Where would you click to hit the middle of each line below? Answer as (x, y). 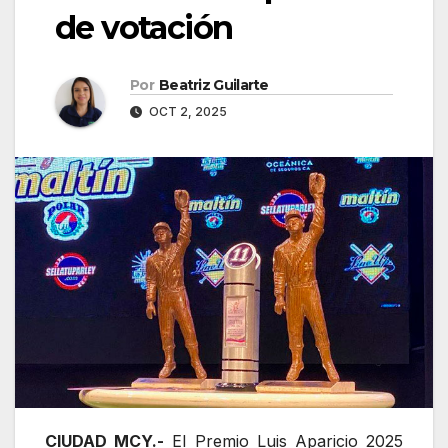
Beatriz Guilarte (213, 85)
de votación (144, 28)
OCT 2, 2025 (186, 112)
